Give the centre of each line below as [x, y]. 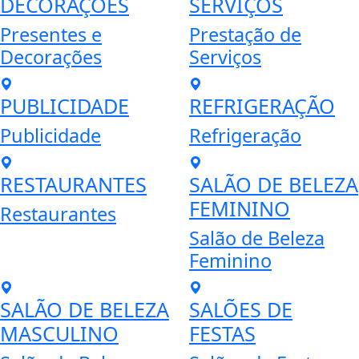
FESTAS [222, 334]
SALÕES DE [241, 310]
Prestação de [245, 35]
